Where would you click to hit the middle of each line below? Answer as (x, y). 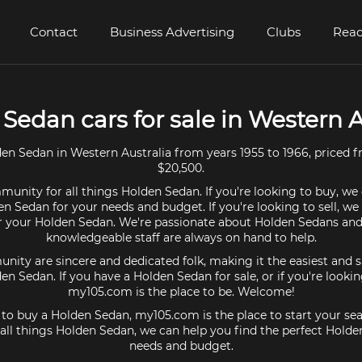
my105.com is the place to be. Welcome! (181, 292)
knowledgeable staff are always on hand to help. (181, 238)
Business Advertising (172, 32)
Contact (54, 32)
